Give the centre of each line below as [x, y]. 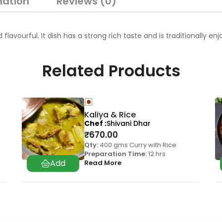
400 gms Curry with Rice [137, 145]
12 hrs [156, 154]
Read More [103, 163]
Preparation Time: [115, 154]
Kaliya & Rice [110, 115]
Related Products [111, 71]
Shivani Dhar [129, 124]
